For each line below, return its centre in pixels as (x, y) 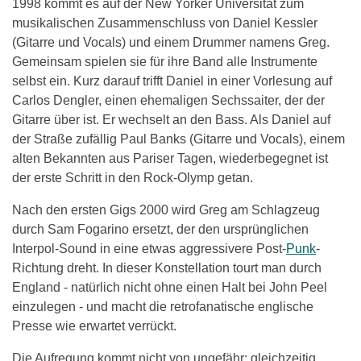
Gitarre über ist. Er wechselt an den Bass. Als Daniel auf (171, 119)
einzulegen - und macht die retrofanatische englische (163, 306)
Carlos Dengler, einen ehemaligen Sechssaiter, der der (168, 100)
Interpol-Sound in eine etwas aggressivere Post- (149, 248)
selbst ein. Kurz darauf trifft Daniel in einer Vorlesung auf (172, 81)
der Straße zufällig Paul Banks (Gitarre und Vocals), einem (178, 139)
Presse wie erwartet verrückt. (94, 326)
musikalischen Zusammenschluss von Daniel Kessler (165, 23)
